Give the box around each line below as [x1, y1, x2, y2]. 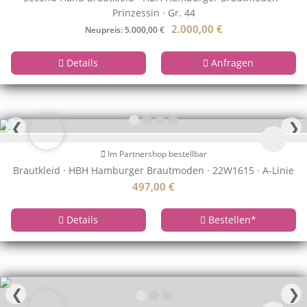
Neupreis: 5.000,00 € [84, 24, 164, 36]
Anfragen [208, 56, 254, 69]
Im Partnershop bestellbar [105, 148, 207, 160]
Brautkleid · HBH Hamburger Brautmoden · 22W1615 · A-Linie [13, 164, 294, 177]
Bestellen [206, 213, 251, 227]
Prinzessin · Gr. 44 [112, 6, 195, 19]
